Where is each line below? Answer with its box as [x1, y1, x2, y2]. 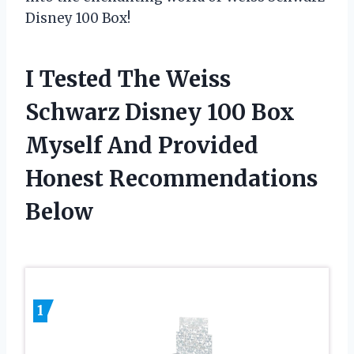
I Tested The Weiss [25, 64, 231, 93]
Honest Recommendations [25, 164, 318, 193]
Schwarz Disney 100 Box [25, 97, 295, 126]
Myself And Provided [25, 130, 258, 160]
